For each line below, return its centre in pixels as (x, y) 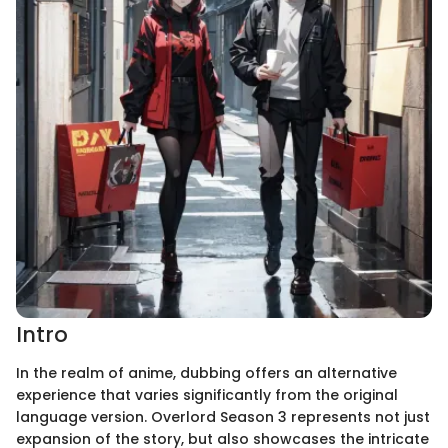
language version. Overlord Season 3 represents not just (223, 416)
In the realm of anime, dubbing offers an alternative (206, 372)
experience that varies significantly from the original (207, 394)
